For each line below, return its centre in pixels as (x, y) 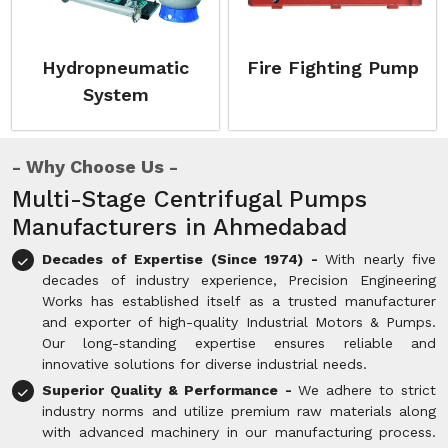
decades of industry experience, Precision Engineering (239, 280)
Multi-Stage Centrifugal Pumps (189, 199)
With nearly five (380, 259)
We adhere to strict (366, 390)
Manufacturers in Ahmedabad (179, 227)
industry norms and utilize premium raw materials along (239, 411)
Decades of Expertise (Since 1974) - (183, 259)
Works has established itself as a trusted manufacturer (239, 301)
